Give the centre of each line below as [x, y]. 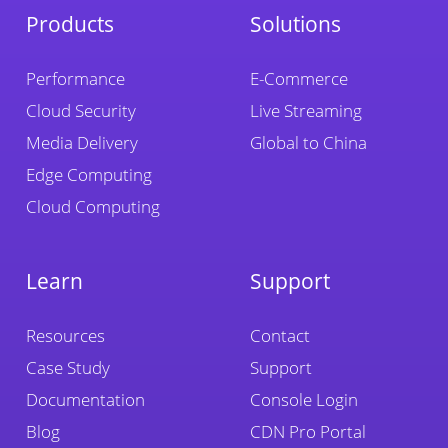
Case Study [68, 367]
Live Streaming [306, 110]
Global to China [308, 142]
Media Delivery [82, 142]
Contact [280, 335]
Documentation [85, 399]
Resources [65, 335]
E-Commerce [299, 78]
